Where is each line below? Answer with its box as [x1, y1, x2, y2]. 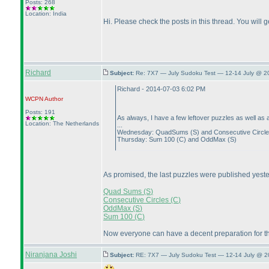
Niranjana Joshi [25, 250, 77, 259]
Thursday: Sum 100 [117, 136, 177, 143]
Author [43, 95, 63, 102]
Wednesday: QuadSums [117, 128, 190, 136]
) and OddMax [184, 136, 228, 143]
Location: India [25, 10, 67, 17]
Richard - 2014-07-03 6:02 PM [117, 85, 205, 92]
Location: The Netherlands [25, 120, 99, 127]
